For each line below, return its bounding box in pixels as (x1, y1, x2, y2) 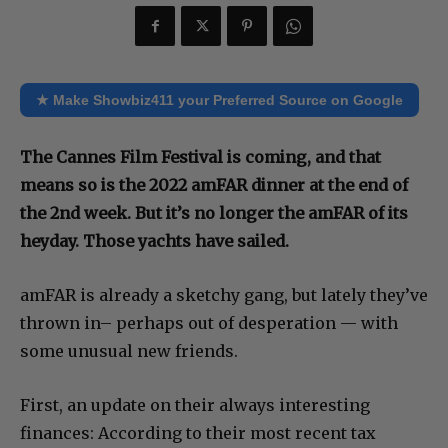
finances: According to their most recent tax (20, 423, 376, 444)
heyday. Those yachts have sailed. (20, 231, 289, 252)
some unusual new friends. (20, 341, 238, 362)
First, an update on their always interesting (20, 395, 370, 416)
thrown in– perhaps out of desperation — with (20, 313, 398, 334)
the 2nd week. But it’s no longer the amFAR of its (20, 203, 408, 224)
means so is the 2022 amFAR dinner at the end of (20, 175, 408, 196)
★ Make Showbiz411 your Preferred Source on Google (36, 92, 403, 109)
